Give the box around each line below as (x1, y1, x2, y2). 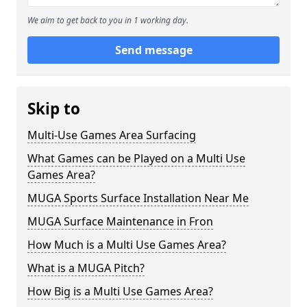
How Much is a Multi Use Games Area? (27, 237, 226, 252)
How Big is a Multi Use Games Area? (27, 284, 213, 299)
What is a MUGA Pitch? (27, 260, 145, 275)
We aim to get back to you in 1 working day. (27, 14, 188, 26)
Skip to (27, 98, 80, 119)
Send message (114, 42, 193, 58)
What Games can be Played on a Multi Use (27, 151, 245, 166)
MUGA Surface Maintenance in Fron (27, 214, 213, 229)
